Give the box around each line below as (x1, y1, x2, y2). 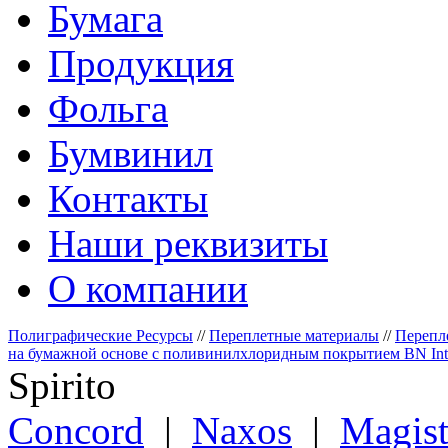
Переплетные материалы (209, 326, 379, 344)
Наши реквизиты (48, 221, 328, 265)
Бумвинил (48, 131, 213, 175)
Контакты (48, 176, 208, 220)
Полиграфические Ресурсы (8, 326, 193, 344)
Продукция (48, 41, 234, 85)
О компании (48, 266, 248, 310)
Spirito (8, 363, 116, 407)
